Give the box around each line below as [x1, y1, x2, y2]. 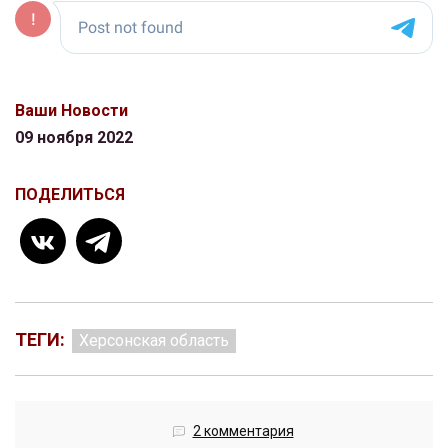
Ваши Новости [15, 101, 128, 121]
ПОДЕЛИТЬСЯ [15, 185, 125, 205]
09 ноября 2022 [15, 128, 133, 148]
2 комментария [192, 423, 294, 440]
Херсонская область [79, 331, 229, 351]
